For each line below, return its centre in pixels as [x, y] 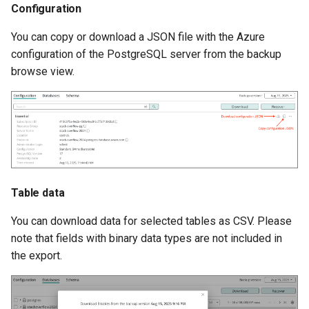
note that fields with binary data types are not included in [147, 239]
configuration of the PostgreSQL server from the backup [146, 54]
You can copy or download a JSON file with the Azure [138, 37]
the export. [37, 256]
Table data [38, 193]
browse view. [43, 71]
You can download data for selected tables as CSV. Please [151, 221]
